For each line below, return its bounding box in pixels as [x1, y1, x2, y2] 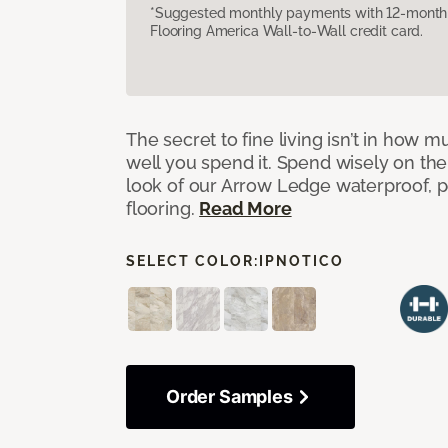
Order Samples [166, 385, 293, 407]
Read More [199, 197, 292, 219]
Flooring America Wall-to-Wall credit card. [150, 22, 424, 39]
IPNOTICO [259, 252, 344, 269]
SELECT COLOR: [126, 252, 259, 269]
